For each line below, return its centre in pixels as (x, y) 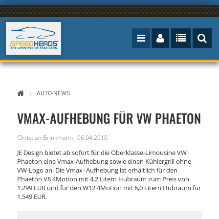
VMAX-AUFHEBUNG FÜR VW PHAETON (109, 118)
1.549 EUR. (32, 197)
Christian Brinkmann (45, 138)
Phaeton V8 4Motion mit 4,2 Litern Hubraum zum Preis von (103, 179)
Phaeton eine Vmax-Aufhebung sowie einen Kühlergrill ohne (104, 161)
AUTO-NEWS (53, 93)
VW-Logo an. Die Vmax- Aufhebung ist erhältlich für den (97, 170)
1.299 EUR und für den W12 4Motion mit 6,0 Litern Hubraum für (109, 188)
